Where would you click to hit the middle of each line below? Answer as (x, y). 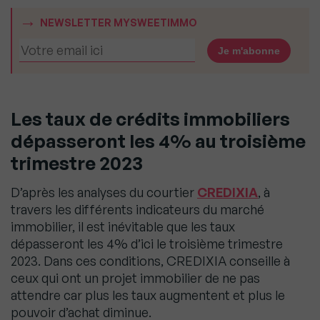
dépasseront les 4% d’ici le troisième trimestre (147, 244)
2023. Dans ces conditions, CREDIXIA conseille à (150, 261)
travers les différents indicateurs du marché (137, 210)
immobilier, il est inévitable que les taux (123, 227)
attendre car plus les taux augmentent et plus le (148, 295)
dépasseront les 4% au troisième (158, 141)
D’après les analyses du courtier (104, 192)
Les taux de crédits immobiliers (150, 119)
